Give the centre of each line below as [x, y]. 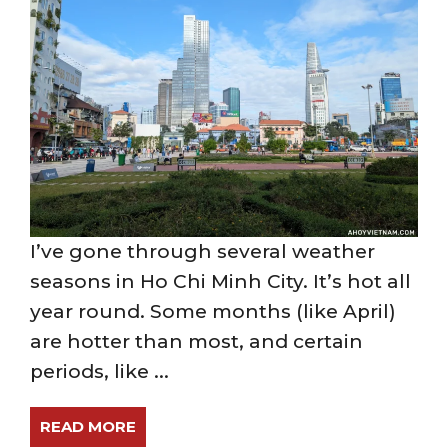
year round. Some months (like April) [213, 311]
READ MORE [88, 426]
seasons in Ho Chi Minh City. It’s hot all [220, 281]
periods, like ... [99, 371]
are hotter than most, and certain [196, 341]
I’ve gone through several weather [202, 251]
